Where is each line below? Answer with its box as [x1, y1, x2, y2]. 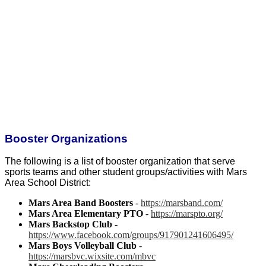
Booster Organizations [5, 132, 128, 145]
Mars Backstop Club [28, 218, 112, 229]
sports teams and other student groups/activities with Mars [5, 166, 247, 177]
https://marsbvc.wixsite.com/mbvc [28, 251, 156, 261]
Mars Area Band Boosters [28, 197, 133, 208]
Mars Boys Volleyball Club [28, 240, 137, 251]
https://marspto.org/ [151, 208, 223, 218]
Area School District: [5, 177, 91, 188]
